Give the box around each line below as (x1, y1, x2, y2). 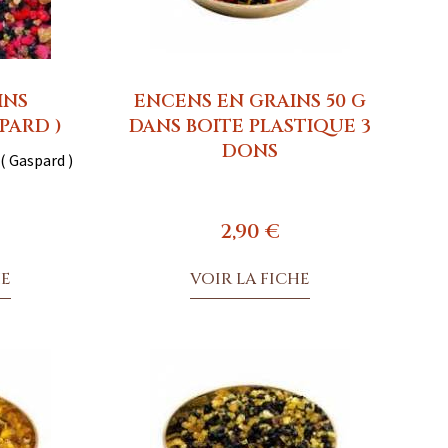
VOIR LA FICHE (189, 267, 310, 290)
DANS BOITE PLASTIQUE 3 (128, 113, 371, 139)
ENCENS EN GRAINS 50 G (133, 88, 366, 114)
